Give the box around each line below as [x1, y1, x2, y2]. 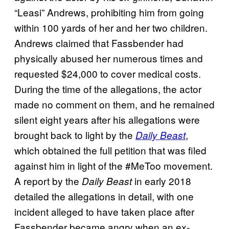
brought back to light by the [14, 128, 135, 142]
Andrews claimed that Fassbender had [14, 36, 184, 50]
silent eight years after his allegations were [14, 112, 200, 127]
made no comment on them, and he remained [14, 97, 215, 111]
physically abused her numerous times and [14, 51, 203, 65]
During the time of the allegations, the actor [14, 82, 201, 96]
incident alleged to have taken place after [14, 204, 194, 219]
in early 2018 [132, 174, 191, 188]
